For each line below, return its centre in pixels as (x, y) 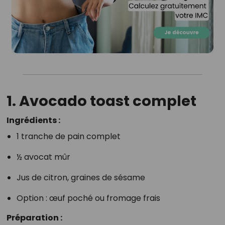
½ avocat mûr (43, 157)
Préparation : (34, 218)
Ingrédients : (33, 121)
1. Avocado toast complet (101, 101)
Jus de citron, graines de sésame (81, 178)
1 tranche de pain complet (68, 137)
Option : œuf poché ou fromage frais (88, 198)
